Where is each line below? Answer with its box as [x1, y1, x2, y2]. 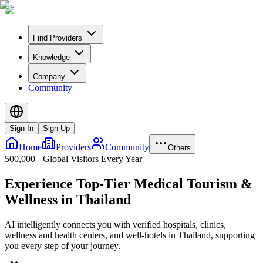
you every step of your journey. [5, 240, 120, 251]
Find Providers [33, 33, 82, 42]
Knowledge [33, 53, 70, 62]
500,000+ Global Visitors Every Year [5, 154, 142, 164]
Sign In [9, 124, 33, 133]
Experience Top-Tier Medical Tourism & [5, 176, 252, 191]
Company [33, 72, 65, 81]
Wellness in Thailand [5, 191, 131, 207]
